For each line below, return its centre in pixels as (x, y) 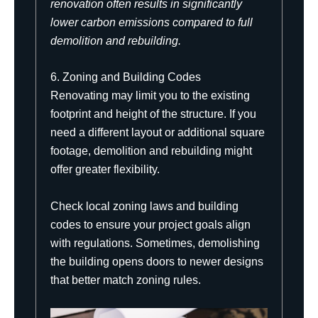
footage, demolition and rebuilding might (151, 151)
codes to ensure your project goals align (150, 225)
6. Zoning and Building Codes (126, 77)
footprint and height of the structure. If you (153, 114)
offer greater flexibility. (105, 170)
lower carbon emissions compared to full (152, 22)
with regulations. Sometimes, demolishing (155, 243)
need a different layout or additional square (158, 133)
